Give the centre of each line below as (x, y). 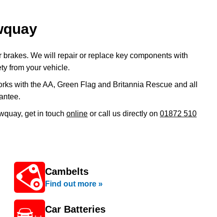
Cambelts (67, 171)
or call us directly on (124, 114)
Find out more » (74, 184)
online (77, 114)
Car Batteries (75, 209)
